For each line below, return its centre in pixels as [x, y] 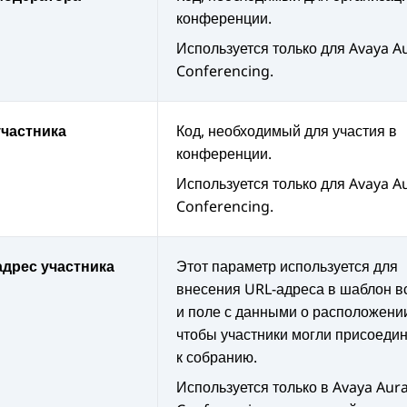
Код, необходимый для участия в [287, 131]
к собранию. [217, 357]
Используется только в [254, 387]
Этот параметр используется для [287, 267]
